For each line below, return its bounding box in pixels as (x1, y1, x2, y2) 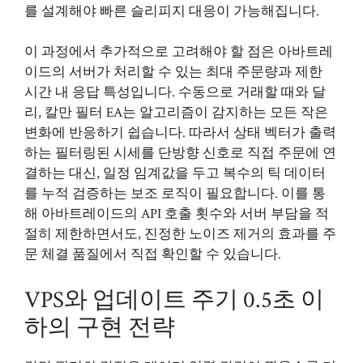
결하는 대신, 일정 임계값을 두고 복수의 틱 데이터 (24, 164, 326, 182)
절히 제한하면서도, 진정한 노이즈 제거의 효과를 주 (24, 225, 336, 243)
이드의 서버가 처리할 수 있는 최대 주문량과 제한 (24, 63, 322, 81)
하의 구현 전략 (24, 311, 175, 343)
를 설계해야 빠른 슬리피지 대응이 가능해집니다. (24, 2, 319, 20)
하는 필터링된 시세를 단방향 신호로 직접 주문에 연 (24, 144, 336, 162)
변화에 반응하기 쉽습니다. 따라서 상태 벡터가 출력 (24, 124, 336, 142)
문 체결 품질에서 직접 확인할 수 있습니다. (24, 246, 281, 263)
